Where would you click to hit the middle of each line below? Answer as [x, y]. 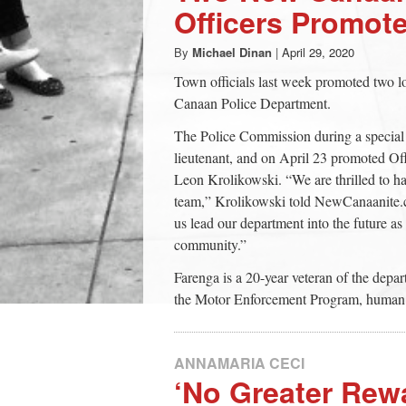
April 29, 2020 [318, 52]
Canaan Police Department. [255, 102]
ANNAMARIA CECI [239, 362]
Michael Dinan [232, 52]
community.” [210, 244]
